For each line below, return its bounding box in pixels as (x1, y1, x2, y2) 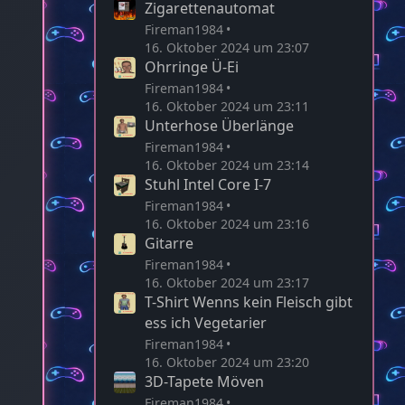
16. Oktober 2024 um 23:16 (145, 214, 309, 232)
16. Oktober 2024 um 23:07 (145, 38, 309, 56)
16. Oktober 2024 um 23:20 (145, 353, 309, 371)
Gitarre (145, 232, 193, 253)
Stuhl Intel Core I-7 (145, 174, 271, 194)
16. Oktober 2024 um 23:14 (145, 155, 309, 174)
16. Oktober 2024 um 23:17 (145, 273, 309, 291)
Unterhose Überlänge (145, 115, 294, 136)
